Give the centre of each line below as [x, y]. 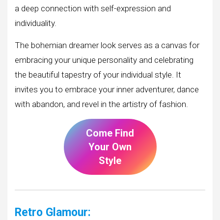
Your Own [110, 147]
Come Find [110, 133]
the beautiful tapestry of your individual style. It [98, 74]
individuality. [36, 23]
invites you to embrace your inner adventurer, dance [107, 89]
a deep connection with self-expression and [93, 8]
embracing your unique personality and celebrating [104, 60]
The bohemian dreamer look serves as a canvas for [107, 45]
